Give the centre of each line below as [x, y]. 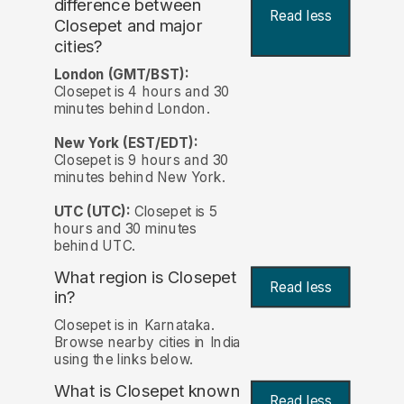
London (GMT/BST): [121, 74]
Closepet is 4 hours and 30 [142, 91]
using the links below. [123, 359]
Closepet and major [128, 26]
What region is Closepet [145, 277]
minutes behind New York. [139, 177]
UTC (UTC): [92, 211]
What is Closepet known [147, 390]
